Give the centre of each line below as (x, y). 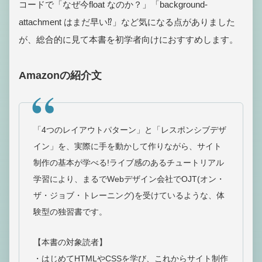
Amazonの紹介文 (60, 75)
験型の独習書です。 (70, 211)
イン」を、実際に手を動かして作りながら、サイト (127, 146)
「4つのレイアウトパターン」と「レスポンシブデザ (130, 130)
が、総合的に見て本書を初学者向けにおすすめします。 (128, 39)
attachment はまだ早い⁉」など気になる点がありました (127, 22)
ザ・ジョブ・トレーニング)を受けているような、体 (129, 195)
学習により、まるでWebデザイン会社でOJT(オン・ (129, 179)
